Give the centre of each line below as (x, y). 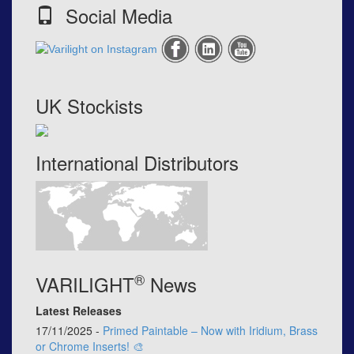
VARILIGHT (85, 284)
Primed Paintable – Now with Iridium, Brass (210, 330)
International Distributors (137, 162)
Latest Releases (79, 310)
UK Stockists (89, 105)
